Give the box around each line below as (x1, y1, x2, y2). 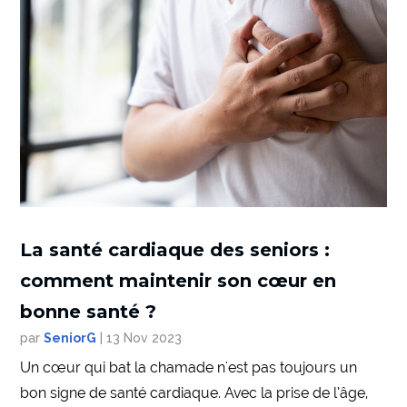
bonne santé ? (20, 301, 157, 323)
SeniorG (44, 331, 97, 346)
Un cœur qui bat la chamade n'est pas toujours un (20, 359, 358, 377)
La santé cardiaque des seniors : (20, 239, 331, 262)
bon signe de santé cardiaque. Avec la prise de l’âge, (20, 384, 369, 402)
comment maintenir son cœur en (20, 270, 337, 293)
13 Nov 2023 (106, 331, 183, 346)
